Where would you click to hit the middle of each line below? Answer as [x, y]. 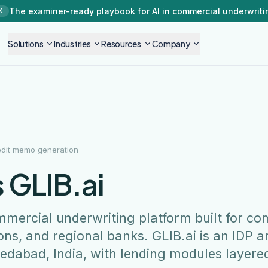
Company [171, 43]
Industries [72, 43]
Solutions [26, 43]
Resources [121, 43]
